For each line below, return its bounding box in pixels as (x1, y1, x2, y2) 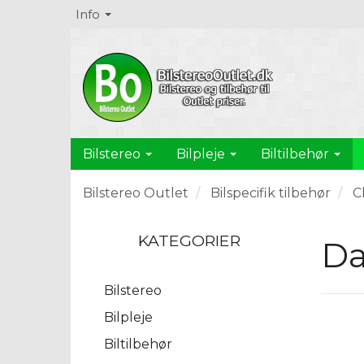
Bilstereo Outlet (83, 185, 188, 201)
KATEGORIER (138, 231, 241, 251)
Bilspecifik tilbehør (210, 185, 331, 201)
